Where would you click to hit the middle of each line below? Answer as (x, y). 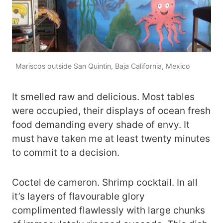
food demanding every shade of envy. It (101, 125)
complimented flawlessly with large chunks (109, 211)
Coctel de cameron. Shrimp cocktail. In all (105, 183)
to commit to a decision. (67, 153)
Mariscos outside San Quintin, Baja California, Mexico (103, 66)
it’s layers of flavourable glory (78, 197)
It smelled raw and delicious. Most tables (103, 97)
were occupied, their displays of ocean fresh (111, 111)
